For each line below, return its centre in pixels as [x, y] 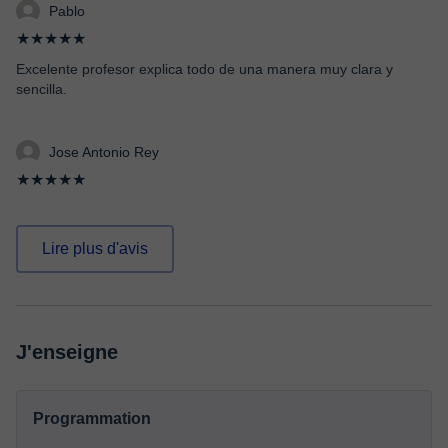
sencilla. [41, 89]
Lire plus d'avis [95, 248]
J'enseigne [67, 352]
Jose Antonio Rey [104, 152]
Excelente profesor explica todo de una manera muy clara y [204, 69]
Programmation [92, 418]
